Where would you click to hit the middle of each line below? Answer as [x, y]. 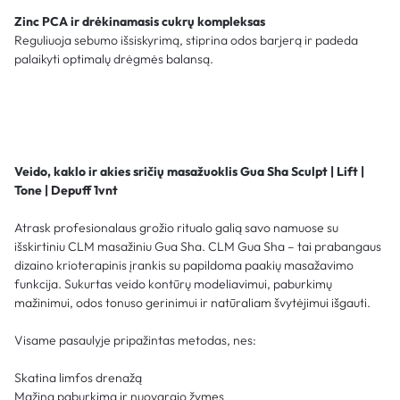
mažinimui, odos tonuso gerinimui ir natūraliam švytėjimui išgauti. [192, 302]
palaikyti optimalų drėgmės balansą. [114, 58]
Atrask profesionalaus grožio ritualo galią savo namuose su [176, 227]
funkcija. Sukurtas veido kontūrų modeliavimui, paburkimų [173, 283]
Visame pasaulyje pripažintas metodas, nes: [135, 340]
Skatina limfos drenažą [78, 377]
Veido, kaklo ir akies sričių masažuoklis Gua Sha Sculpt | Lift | [189, 171]
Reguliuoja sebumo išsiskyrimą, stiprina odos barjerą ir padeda [186, 40]
